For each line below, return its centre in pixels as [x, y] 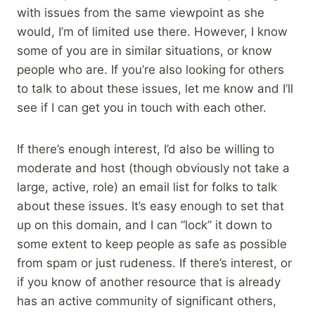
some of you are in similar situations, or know [144, 51]
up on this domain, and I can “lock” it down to [144, 225]
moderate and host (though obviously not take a [153, 168]
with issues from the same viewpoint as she [141, 13]
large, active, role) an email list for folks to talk [147, 187]
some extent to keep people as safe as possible [152, 244]
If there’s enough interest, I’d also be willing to [146, 149]
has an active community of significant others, [147, 301]
